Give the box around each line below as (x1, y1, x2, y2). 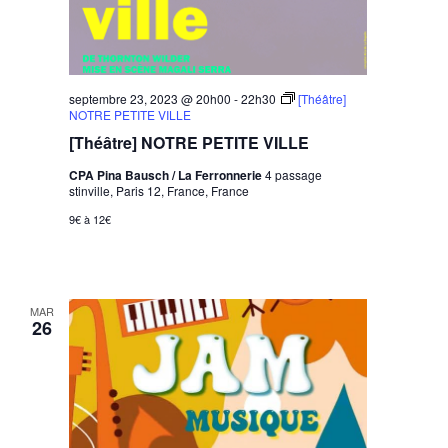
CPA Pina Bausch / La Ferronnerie (69, 166, 266, 185)
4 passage (265, 166, 323, 184)
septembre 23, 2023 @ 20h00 (69, 90, 232, 108)
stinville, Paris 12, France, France (69, 182, 250, 200)
